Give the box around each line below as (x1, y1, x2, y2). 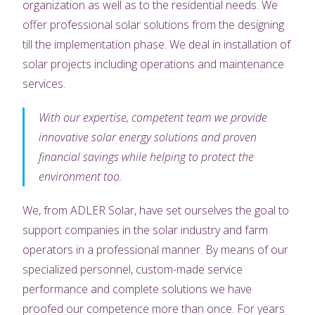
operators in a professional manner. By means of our (22, 242, 289, 258)
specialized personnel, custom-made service (22, 262, 243, 278)
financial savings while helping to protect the (39, 149, 255, 165)
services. (22, 76, 66, 92)
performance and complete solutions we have (22, 281, 252, 297)
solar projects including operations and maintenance (22, 56, 285, 72)
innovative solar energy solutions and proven (39, 129, 257, 146)
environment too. (39, 169, 123, 185)
